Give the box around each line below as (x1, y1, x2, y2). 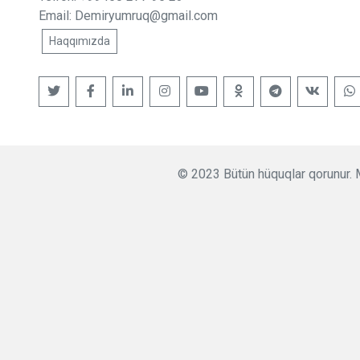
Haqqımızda (49, 34, 110, 47)
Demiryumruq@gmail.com (75, 7, 218, 23)
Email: (39, 7, 75, 23)
